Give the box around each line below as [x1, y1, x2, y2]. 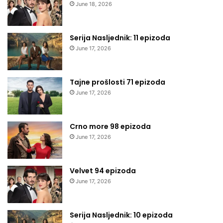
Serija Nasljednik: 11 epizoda [70, 32, 170, 43]
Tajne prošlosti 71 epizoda [70, 77, 165, 87]
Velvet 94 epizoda [70, 165, 136, 176]
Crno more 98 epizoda [70, 121, 151, 131]
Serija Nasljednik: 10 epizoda [70, 210, 173, 220]
